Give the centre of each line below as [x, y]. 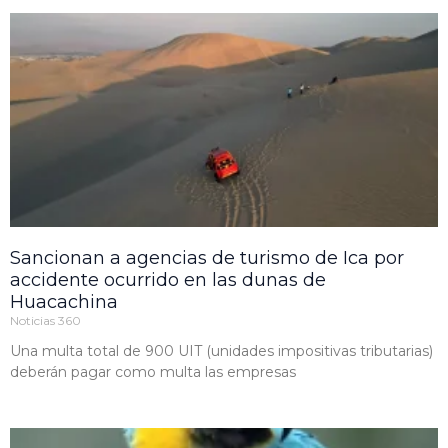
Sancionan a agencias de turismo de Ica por [207, 258]
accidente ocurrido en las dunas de [168, 280]
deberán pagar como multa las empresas [153, 372]
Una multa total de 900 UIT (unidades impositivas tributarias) [221, 351]
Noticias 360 [45, 321]
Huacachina [64, 302]
